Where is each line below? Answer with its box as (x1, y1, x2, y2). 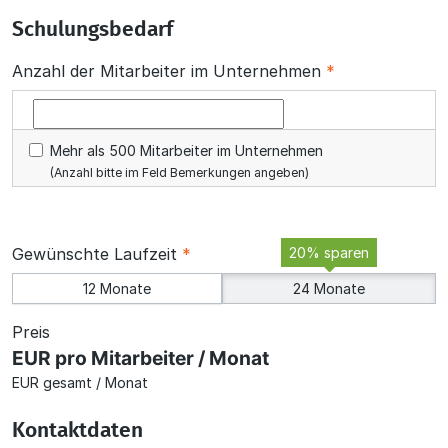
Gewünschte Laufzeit (12, 243, 182, 264)
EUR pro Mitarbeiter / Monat (12, 345, 269, 370)
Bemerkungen (170, 164, 251, 180)
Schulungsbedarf (12, 18, 173, 40)
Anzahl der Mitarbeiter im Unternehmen (12, 60, 326, 81)
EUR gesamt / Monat (12, 373, 148, 391)
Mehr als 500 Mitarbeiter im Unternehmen (50, 141, 323, 159)
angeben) (251, 164, 309, 180)
